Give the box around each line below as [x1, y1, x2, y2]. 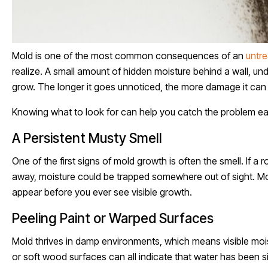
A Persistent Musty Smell [12, 129, 162, 146]
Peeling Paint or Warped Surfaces [12, 209, 214, 226]
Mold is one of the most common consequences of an [12, 49, 246, 62]
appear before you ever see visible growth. [12, 185, 192, 198]
